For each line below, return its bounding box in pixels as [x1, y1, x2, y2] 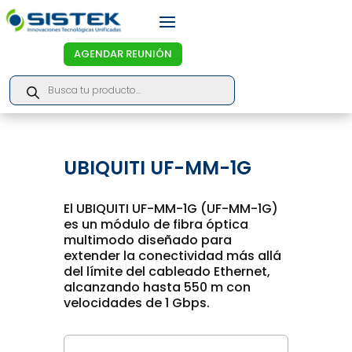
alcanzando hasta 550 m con [63, 278, 251, 297]
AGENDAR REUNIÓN [74, 46, 173, 62]
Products [9, 72, 60, 89]
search [9, 83, 49, 100]
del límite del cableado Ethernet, [63, 262, 270, 281]
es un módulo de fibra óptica [63, 215, 248, 234]
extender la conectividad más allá [63, 247, 281, 266]
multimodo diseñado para [63, 231, 232, 250]
